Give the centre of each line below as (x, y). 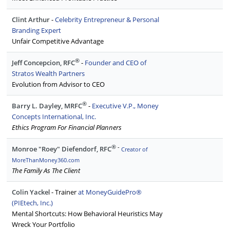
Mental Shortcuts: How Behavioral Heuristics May (88, 214)
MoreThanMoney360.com (46, 160)
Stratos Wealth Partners (49, 74)
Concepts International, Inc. (54, 117)
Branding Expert (37, 31)
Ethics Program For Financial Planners (67, 128)
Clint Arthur (31, 20)
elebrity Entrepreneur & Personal (109, 20)
